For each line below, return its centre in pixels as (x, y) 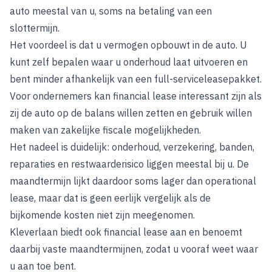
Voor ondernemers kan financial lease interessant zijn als (136, 96)
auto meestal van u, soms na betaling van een (111, 11)
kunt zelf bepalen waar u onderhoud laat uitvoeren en (129, 62)
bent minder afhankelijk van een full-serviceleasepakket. (136, 79)
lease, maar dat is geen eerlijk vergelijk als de (110, 198)
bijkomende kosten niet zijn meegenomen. (102, 215)
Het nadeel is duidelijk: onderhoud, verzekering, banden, (132, 147)
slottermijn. (35, 28)
